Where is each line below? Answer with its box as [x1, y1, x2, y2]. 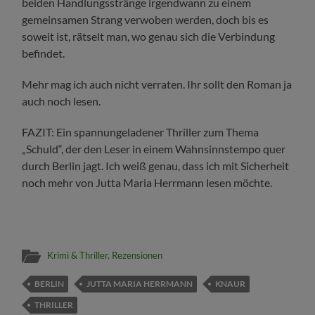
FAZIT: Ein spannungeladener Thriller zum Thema [22, 125, 259, 139]
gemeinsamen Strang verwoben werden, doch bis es [22, 13, 269, 27]
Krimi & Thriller [47, 250, 108, 262]
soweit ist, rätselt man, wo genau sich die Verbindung [22, 30, 276, 44]
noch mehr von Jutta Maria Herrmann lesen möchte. [22, 176, 273, 190]
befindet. [22, 46, 65, 60]
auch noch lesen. [22, 94, 101, 108]
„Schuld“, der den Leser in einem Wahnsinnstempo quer [22, 142, 286, 156]
